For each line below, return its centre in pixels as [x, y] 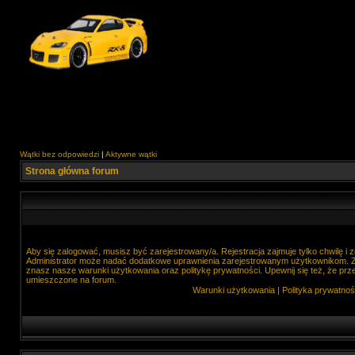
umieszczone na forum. [71, 280]
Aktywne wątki [131, 154]
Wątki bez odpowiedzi [59, 154]
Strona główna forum [72, 171]
